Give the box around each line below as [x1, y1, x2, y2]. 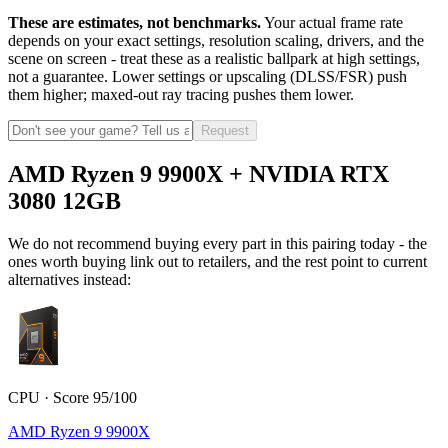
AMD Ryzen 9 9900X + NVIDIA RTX [8, 160, 389, 187]
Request [201, 123, 249, 139]
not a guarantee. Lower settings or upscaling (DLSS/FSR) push [8, 68, 407, 86]
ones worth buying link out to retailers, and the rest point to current [8, 252, 427, 270]
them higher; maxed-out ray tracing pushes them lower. [8, 86, 354, 104]
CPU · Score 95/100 [8, 388, 137, 406]
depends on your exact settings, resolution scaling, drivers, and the [8, 32, 424, 50]
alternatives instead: [8, 270, 131, 288]
